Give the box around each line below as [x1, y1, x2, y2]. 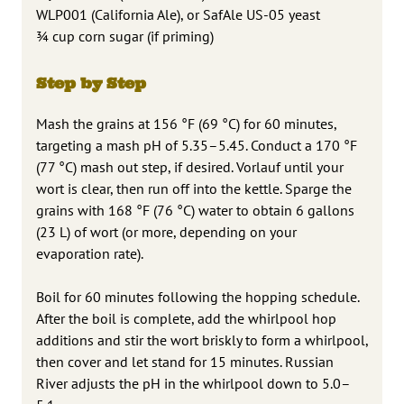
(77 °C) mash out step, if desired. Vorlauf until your [36, 157, 344, 176]
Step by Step [36, 73, 146, 92]
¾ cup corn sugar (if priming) [36, 26, 214, 45]
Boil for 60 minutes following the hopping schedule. [36, 287, 359, 306]
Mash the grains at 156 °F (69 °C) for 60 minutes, [36, 114, 336, 133]
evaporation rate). [36, 243, 143, 262]
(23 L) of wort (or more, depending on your [36, 222, 297, 241]
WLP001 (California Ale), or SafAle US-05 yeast [36, 5, 324, 23]
